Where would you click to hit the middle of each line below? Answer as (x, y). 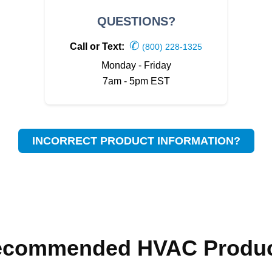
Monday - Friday (136, 65)
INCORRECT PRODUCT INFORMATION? (136, 141)
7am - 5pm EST (136, 81)
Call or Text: (98, 46)
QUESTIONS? (136, 21)
